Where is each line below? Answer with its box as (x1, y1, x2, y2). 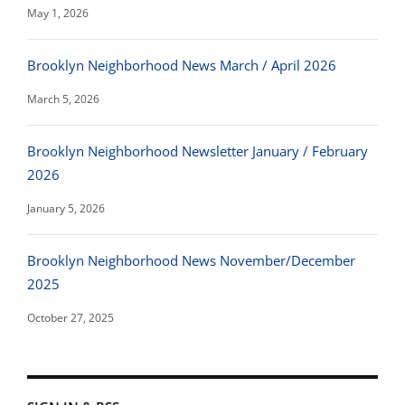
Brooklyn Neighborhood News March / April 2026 (27, 56, 336, 74)
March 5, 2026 (27, 91, 99, 107)
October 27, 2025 (27, 310, 114, 325)
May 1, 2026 (27, 5, 89, 21)
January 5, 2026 (27, 201, 105, 216)
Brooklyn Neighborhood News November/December (27, 251, 355, 269)
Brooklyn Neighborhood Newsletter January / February (27, 142, 368, 160)
